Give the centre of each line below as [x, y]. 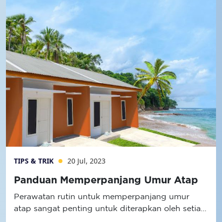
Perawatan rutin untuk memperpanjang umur [102, 196]
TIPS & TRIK [35, 161]
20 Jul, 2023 [86, 161]
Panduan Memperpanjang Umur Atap [106, 180]
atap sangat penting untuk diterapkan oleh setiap [110, 208]
